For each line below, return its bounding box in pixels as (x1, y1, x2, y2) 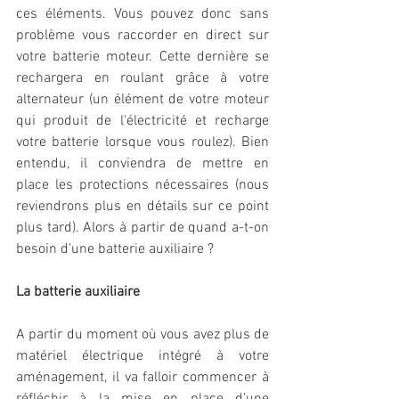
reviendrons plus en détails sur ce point (16, 198, 269, 216)
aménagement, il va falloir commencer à (16, 369, 269, 387)
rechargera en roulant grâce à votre (16, 69, 269, 88)
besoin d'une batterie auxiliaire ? (16, 240, 217, 259)
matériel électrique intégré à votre (16, 347, 269, 366)
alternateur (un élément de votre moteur (16, 91, 269, 110)
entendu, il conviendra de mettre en (16, 155, 269, 174)
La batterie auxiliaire (16, 283, 140, 302)
